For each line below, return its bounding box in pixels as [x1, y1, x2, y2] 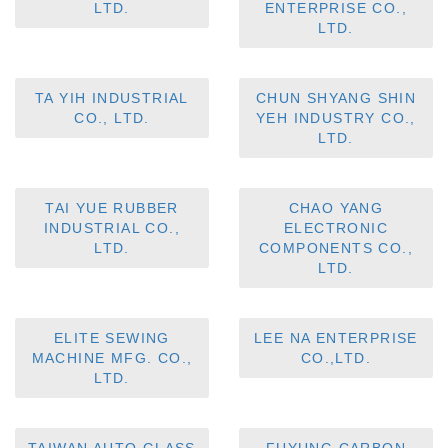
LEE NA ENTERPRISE [254, 330, 418, 347]
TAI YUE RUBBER [45, 200, 179, 217]
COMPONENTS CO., [259, 240, 413, 257]
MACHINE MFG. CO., [31, 350, 193, 367]
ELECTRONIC [283, 220, 388, 237]
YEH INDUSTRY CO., [256, 110, 416, 127]
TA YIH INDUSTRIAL [35, 90, 189, 107]
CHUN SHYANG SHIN [255, 90, 417, 107]
